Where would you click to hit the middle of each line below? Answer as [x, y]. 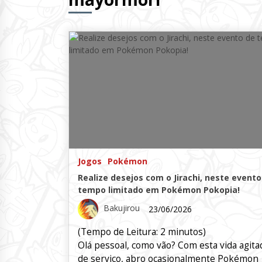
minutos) [187, 232]
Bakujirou [122, 208]
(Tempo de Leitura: [119, 232]
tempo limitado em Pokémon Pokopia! [159, 190]
